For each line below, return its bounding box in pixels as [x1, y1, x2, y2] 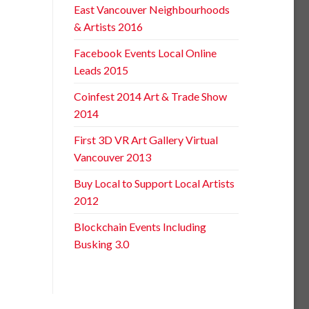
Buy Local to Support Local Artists [74, 176, 235, 190]
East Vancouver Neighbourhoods [74, 2, 230, 16]
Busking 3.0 [74, 237, 129, 250]
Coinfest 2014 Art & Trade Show [74, 89, 227, 103]
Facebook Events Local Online [74, 46, 217, 59]
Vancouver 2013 [74, 150, 151, 163]
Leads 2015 [74, 63, 128, 77]
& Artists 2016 [74, 19, 143, 33]
